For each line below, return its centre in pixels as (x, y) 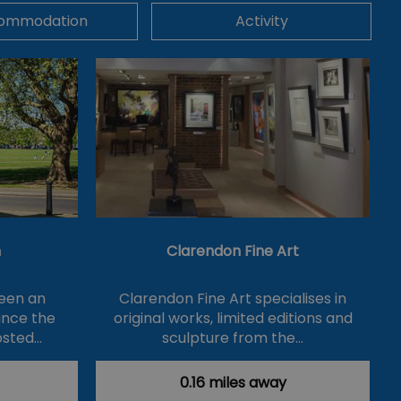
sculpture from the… (233, 338)
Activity (261, 21)
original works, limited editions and (233, 319)
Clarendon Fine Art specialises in (233, 299)
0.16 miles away (233, 383)
